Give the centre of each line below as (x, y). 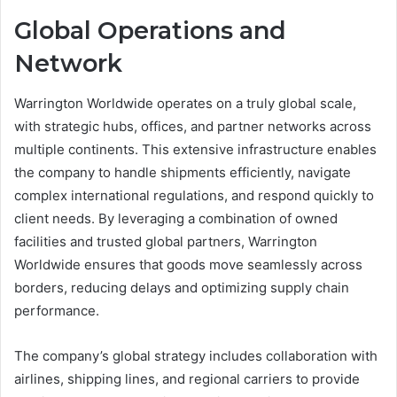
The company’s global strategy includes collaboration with (196, 355)
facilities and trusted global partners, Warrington (166, 241)
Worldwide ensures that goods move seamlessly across (188, 264)
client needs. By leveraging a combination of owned (176, 218)
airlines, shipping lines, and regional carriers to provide (187, 378)
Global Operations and (150, 31)
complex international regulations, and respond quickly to (194, 195)
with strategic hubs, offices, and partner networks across (193, 126)
